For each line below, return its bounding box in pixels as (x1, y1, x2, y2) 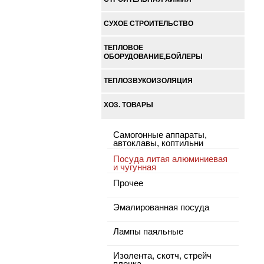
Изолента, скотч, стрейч (113, 251, 212, 260)
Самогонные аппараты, (113, 130, 207, 140)
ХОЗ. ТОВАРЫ (104, 101, 153, 109)
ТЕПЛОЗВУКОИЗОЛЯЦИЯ (104, 77, 193, 85)
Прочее (113, 179, 143, 188)
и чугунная (113, 163, 156, 172)
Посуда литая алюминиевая (113, 154, 227, 164)
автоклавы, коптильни (113, 138, 203, 148)
